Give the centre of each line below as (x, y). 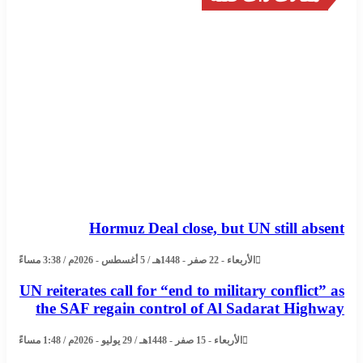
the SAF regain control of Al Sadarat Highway (192, 308)
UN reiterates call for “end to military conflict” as (184, 290)
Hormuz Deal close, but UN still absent (219, 228)
